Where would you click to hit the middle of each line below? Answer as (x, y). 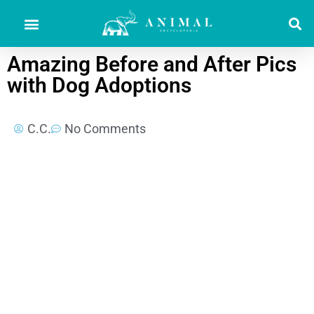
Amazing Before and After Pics (152, 64)
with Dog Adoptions (99, 86)
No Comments (105, 129)
